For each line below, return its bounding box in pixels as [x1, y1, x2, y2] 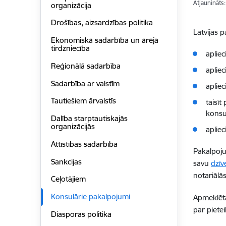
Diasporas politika [50, 209, 111, 219]
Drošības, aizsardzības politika [50, 18, 153, 28]
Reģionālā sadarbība [50, 61, 121, 71]
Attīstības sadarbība [50, 139, 118, 149]
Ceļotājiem [50, 174, 86, 184]
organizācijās [50, 122, 95, 132]
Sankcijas [50, 156, 82, 166]
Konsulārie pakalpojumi [50, 192, 130, 202]
